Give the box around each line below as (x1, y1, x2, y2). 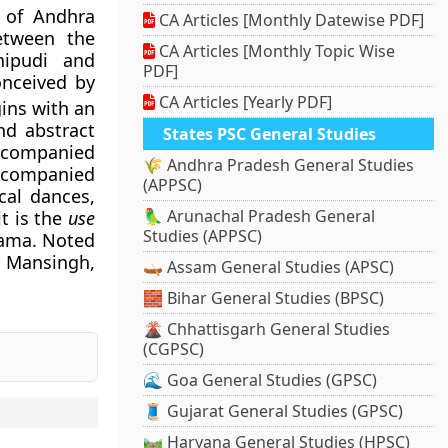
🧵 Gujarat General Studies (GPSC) (143, 400, 404, 423)
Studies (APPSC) (143, 225, 263, 248)
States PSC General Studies (163, 123, 377, 146)
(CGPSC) (143, 338, 205, 361)
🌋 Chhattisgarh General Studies (143, 318, 391, 341)
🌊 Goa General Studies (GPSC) (143, 369, 378, 392)
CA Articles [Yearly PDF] (155, 91, 333, 114)
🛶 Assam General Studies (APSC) (143, 256, 395, 279)
